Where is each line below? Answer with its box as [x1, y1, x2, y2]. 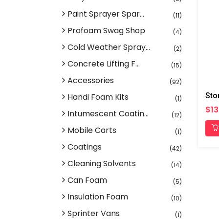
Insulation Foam [67, 191, 128, 202]
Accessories [67, 75, 114, 86]
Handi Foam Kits [67, 91, 129, 103]
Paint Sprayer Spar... [67, 8, 144, 20]
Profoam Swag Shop [67, 25, 145, 36]
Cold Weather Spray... [67, 42, 150, 53]
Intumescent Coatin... [67, 108, 149, 119]
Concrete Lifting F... [67, 58, 140, 69]
